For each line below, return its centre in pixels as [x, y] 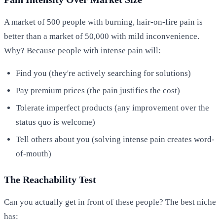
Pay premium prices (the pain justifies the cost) [98, 90]
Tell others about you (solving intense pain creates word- [115, 139]
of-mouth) [34, 153]
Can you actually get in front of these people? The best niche [110, 202]
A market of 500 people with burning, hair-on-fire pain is [103, 22]
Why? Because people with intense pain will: [82, 50]
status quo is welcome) [55, 122]
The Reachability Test [50, 179]
